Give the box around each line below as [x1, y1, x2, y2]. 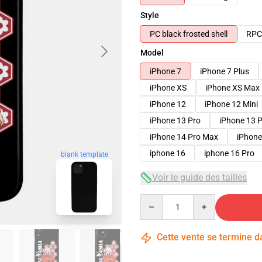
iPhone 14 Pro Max [150, 132, 218, 142]
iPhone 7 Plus [200, 67, 249, 76]
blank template [60, 150, 108, 158]
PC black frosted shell [150, 29, 227, 39]
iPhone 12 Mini [205, 99, 258, 109]
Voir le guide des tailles [152, 172, 247, 183]
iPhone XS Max [205, 83, 260, 92]
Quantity [140, 195, 172, 204]
